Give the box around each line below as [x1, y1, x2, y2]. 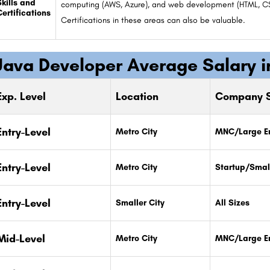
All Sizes [215, 198, 250, 208]
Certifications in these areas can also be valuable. [60, 15, 245, 25]
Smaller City [115, 198, 165, 208]
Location [115, 90, 159, 103]
